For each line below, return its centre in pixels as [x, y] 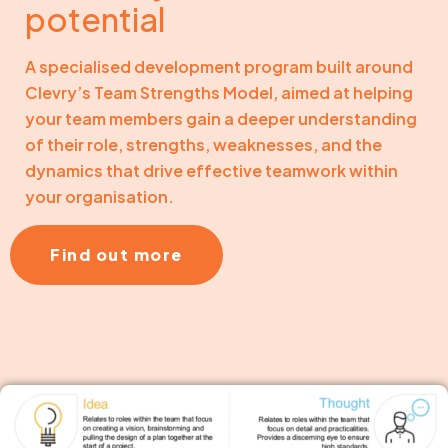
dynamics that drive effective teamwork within [211, 170]
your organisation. [99, 196]
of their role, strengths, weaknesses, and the [203, 144]
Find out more [116, 254]
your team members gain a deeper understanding [221, 118]
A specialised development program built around [219, 66]
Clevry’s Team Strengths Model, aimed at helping [219, 92]
